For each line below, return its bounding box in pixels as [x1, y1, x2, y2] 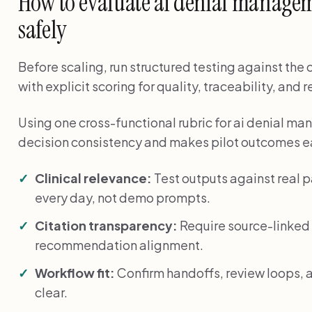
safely [18, 13, 66, 46]
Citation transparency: [35, 217, 178, 233]
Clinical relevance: [35, 169, 152, 186]
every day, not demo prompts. [35, 189, 210, 205]
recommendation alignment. [35, 236, 203, 253]
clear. [35, 283, 68, 300]
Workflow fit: [35, 264, 115, 281]
